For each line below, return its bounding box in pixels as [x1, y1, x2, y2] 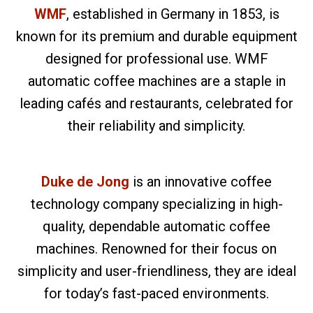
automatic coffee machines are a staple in [27, 73, 286, 89]
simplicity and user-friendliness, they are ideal [17, 263, 296, 279]
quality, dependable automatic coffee [43, 218, 270, 235]
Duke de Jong [41, 173, 129, 190]
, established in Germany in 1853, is [66, 6, 279, 22]
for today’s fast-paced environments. [44, 285, 269, 302]
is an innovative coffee [129, 173, 272, 190]
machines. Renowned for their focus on [36, 240, 277, 257]
